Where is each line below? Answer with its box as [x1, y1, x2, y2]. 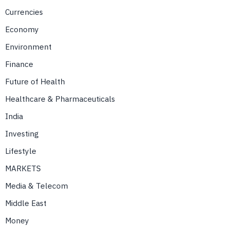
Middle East [5, 197, 47, 208]
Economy [5, 24, 39, 34]
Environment [5, 41, 52, 52]
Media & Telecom [5, 180, 68, 191]
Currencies [5, 6, 43, 17]
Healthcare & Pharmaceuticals [5, 93, 115, 104]
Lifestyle [5, 145, 36, 156]
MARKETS [5, 163, 41, 173]
